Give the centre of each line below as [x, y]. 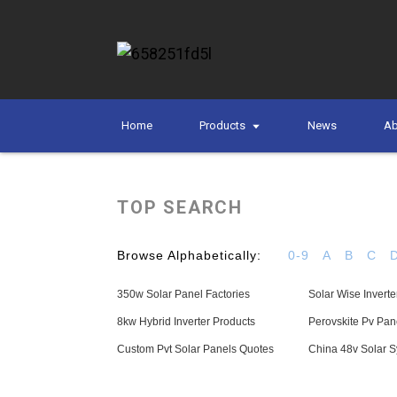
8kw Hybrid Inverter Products [186, 322]
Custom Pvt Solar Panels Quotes [195, 349]
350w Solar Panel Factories [183, 294]
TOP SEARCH [180, 207]
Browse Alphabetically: [189, 255]
